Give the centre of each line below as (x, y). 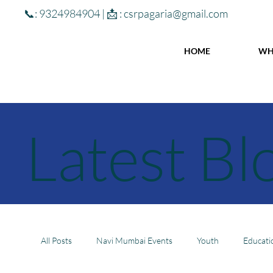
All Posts (57, 241)
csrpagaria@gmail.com (176, 14)
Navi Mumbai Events (135, 241)
